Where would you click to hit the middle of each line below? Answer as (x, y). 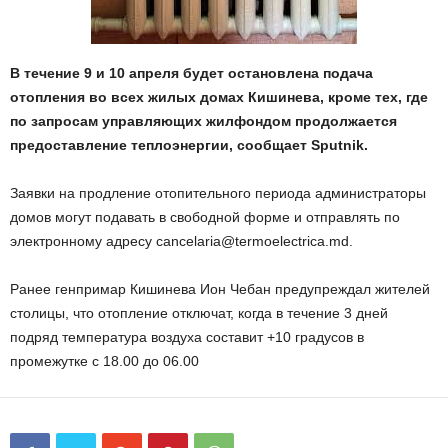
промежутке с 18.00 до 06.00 (104, 361)
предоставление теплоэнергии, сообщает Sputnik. (189, 145)
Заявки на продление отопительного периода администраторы (218, 193)
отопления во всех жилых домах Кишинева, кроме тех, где (219, 97)
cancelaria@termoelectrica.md (252, 241)
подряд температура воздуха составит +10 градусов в (187, 337)
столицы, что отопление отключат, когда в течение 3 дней (199, 313)
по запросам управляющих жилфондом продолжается (203, 121)
